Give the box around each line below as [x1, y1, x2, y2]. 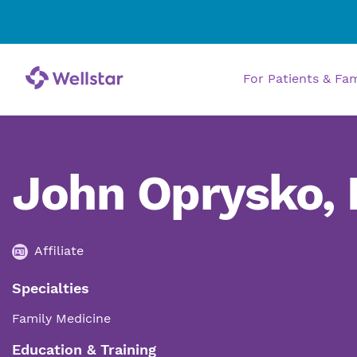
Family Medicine [12, 311, 111, 326]
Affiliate [34, 243, 84, 258]
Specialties [12, 280, 89, 296]
